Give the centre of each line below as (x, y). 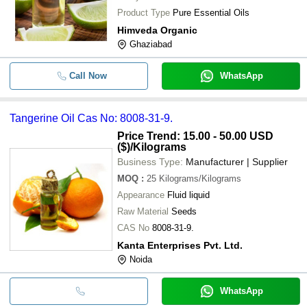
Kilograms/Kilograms (200, 178)
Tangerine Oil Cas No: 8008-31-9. (91, 118)
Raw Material (143, 211)
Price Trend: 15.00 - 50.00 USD (195, 136)
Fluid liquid (188, 195)
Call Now (88, 75)
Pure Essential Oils (211, 12)
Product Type (144, 12)
